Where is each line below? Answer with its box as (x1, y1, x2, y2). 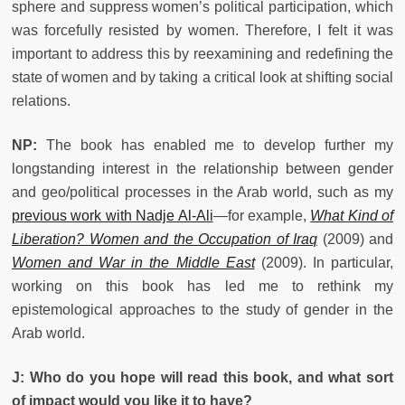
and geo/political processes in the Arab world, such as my (12, 184, 393, 200)
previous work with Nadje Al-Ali (12, 207, 213, 223)
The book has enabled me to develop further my (37, 137, 393, 153)
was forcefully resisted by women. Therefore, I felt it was (12, 22, 393, 38)
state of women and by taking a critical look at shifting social (12, 69, 393, 85)
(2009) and (317, 231, 393, 247)
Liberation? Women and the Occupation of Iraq (12, 231, 317, 247)
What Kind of (310, 207, 393, 223)
